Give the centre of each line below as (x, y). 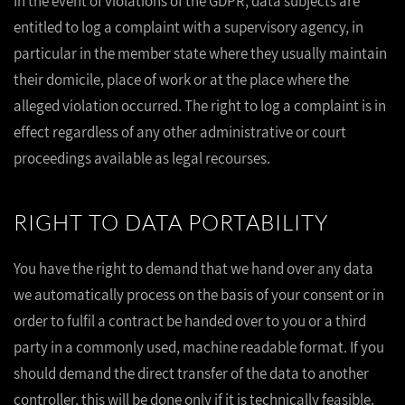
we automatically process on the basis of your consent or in (199, 295)
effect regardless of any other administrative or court (180, 132)
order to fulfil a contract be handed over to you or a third (190, 321)
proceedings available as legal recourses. (142, 158)
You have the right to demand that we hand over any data (193, 268)
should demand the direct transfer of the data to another (191, 373)
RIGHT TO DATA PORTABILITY (171, 222)
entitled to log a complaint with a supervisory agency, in (188, 27)
